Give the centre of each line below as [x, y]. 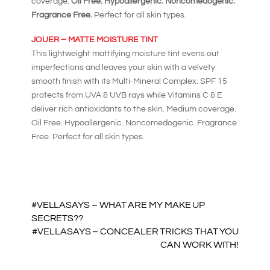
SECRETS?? [57, 218]
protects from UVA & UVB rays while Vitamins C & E [127, 95]
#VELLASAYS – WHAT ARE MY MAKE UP [118, 205]
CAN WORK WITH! [200, 245]
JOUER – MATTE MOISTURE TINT [95, 39]
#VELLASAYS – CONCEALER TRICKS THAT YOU [136, 232]
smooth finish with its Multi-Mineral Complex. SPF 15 [130, 81]
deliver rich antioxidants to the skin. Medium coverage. [134, 109]
